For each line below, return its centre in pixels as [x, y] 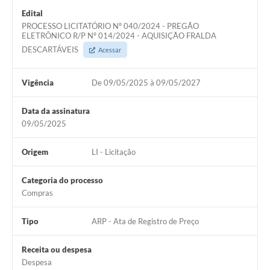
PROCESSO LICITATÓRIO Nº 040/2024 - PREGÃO [110, 26]
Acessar [110, 50]
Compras [37, 193]
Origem [35, 152]
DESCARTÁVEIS [51, 50]
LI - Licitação [113, 152]
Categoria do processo [62, 181]
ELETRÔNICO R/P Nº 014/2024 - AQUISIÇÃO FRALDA [119, 36]
